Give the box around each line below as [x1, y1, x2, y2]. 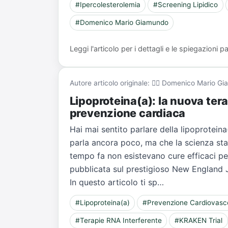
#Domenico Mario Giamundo [75, 18, 168, 27]
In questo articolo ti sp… [69, 177, 164, 187]
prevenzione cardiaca [69, 106, 186, 120]
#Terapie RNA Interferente [75, 216, 162, 225]
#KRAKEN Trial [175, 216, 223, 225]
